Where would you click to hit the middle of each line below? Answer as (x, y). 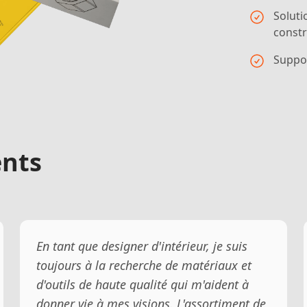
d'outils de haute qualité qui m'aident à (143, 284)
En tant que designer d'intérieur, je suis (142, 246)
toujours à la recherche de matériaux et (144, 265)
